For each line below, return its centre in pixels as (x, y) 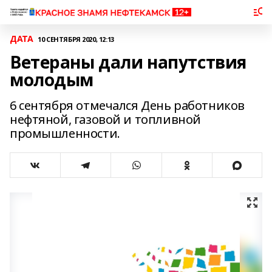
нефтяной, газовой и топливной (105, 119)
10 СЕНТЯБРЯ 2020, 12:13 (76, 39)
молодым (52, 80)
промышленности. (65, 133)
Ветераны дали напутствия (128, 62)
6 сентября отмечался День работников (127, 105)
